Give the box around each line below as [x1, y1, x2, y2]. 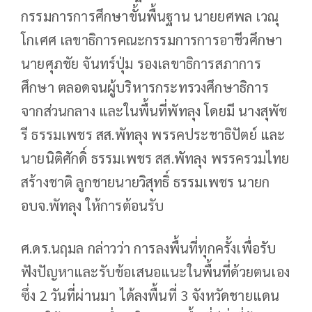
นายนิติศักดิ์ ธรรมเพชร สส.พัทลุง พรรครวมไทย [21, 148, 290, 167]
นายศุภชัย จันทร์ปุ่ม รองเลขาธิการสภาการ [21, 54, 261, 72]
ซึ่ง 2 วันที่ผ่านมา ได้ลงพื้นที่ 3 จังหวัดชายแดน [21, 286, 280, 304]
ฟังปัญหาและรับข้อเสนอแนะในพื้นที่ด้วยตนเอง [21, 262, 290, 281]
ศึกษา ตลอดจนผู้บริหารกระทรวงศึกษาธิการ [21, 77, 269, 96]
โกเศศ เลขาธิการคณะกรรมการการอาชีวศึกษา [21, 30, 283, 49]
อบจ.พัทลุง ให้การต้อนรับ [21, 196, 164, 214]
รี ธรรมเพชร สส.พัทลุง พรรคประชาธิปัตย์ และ [21, 125, 286, 143]
